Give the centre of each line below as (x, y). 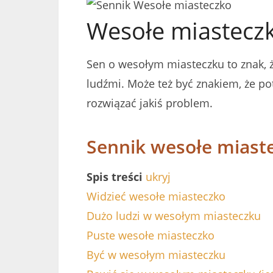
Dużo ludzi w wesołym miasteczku (174, 216)
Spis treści (115, 177)
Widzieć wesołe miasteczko (156, 196)
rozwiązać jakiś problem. (150, 103)
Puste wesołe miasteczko (151, 235)
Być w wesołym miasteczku (156, 255)
